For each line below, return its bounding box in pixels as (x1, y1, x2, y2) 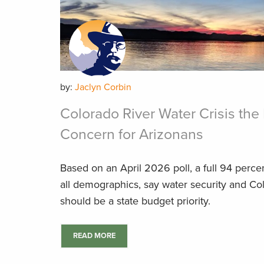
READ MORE (73, 231, 115, 240)
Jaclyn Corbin (75, 81, 131, 93)
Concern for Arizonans (60, 126, 203, 143)
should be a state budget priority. (60, 194, 213, 207)
